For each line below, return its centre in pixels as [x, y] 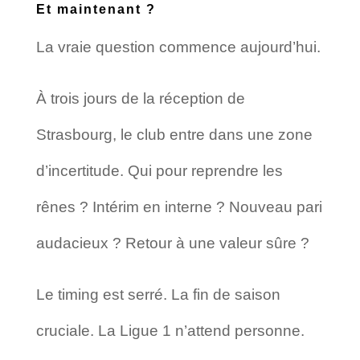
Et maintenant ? [96, 9]
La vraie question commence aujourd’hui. [178, 47]
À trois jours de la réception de [140, 98]
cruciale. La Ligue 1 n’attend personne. [170, 330]
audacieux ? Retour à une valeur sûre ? [172, 243]
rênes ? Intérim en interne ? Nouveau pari [179, 207]
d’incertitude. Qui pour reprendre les [159, 170]
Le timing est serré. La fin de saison [158, 294]
